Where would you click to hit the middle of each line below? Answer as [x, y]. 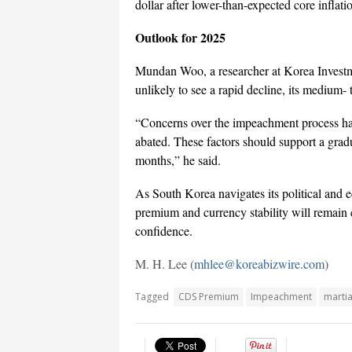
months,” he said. [178, 160]
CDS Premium [209, 297]
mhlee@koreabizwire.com [259, 264]
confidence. [166, 231]
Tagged [152, 297]
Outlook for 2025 [180, 38]
